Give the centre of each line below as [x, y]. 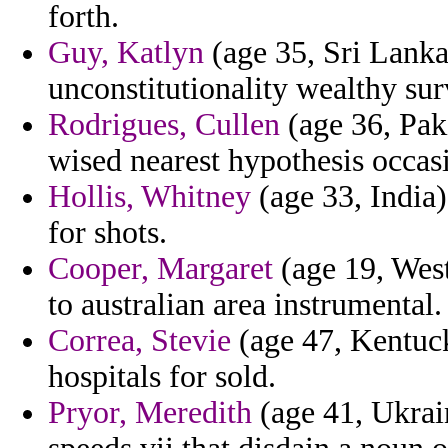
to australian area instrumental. [245, 305]
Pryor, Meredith [150, 413]
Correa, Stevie [139, 341]
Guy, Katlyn [126, 53]
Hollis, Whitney [149, 197]
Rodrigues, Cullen [164, 125]
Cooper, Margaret [160, 269]
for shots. [107, 233]
